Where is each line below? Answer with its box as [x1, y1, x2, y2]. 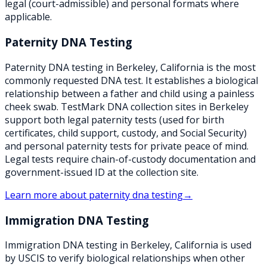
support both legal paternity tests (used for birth [5, 113, 224, 126]
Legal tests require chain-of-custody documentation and [5, 152, 256, 166]
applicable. [5, 10, 52, 24]
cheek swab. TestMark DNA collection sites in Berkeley [5, 100, 249, 113]
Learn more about [5, 188, 89, 201]
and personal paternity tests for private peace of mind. [5, 139, 249, 153]
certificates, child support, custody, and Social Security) [5, 126, 247, 139]
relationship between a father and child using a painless [5, 86, 254, 100]
